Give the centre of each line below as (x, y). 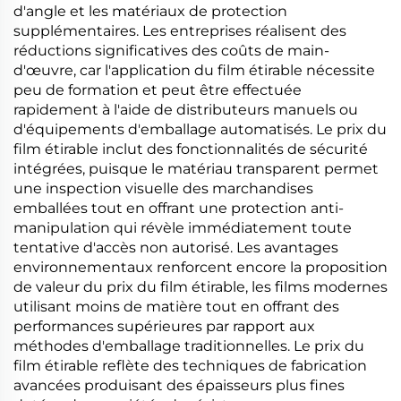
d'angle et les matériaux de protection (150, 11)
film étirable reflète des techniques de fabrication (190, 366)
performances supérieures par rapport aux (164, 326)
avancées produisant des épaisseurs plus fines (179, 385)
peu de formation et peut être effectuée (158, 90)
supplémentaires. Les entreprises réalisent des (180, 31)
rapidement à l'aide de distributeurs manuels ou (186, 110)
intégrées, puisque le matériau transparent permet (196, 169)
